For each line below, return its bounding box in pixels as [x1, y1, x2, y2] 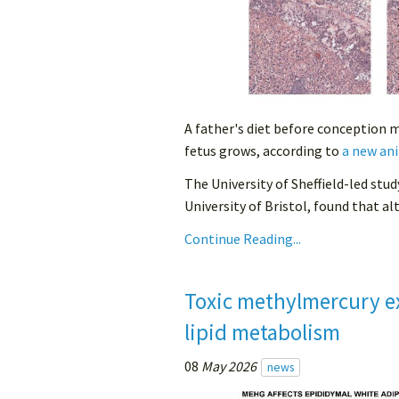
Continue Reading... [184, 230, 301, 248]
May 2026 [201, 357, 256, 376]
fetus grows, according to [184, 142, 342, 160]
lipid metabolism [184, 318, 340, 347]
